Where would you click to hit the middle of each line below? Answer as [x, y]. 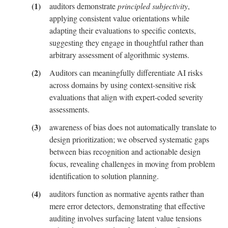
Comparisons [40, 126]
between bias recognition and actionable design [125, 151]
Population [36, 172]
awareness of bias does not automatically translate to [132, 127]
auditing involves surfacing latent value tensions [125, 218]
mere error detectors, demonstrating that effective [127, 206]
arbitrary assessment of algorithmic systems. [119, 54]
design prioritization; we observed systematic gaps [129, 139]
